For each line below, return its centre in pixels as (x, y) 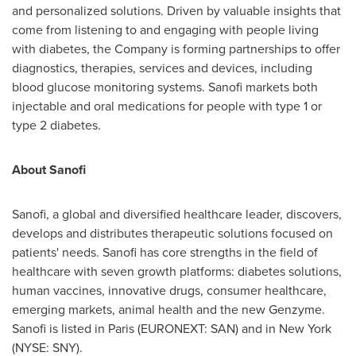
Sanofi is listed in (60, 329)
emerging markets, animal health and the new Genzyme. (168, 310)
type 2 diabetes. (56, 125)
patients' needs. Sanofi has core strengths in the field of (165, 252)
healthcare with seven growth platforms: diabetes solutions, (177, 271)
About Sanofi (49, 170)
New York (305, 329)
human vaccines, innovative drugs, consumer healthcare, (169, 290)
